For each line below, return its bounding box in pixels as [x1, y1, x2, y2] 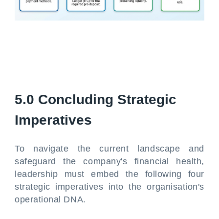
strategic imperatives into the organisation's [15, 182, 204, 192]
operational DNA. [15, 195, 86, 204]
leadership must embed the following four [15, 169, 204, 179]
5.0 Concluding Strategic [15, 92, 176, 107]
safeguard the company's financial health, [15, 156, 204, 166]
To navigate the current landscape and [15, 144, 204, 153]
